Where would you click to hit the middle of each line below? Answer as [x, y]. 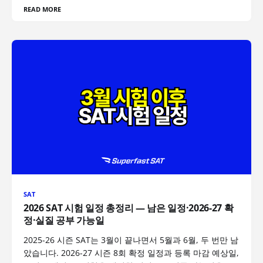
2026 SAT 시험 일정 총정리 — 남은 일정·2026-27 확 [129, 208]
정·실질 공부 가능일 [64, 220]
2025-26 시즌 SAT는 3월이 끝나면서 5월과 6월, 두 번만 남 [131, 240]
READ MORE [43, 9]
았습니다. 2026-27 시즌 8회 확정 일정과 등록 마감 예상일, [131, 253]
